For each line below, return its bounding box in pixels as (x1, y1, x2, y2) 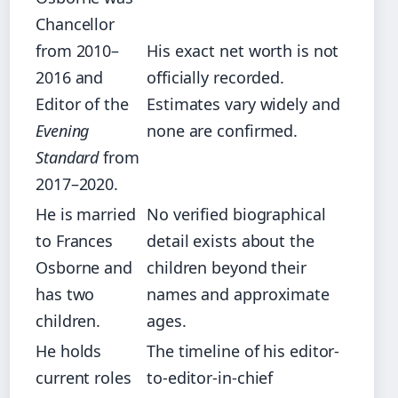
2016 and (36, 66, 104, 88)
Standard (36, 146, 99, 168)
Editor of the (36, 92, 129, 115)
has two (36, 283, 95, 305)
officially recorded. (147, 66, 284, 88)
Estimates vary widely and (147, 92, 340, 115)
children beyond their (147, 256, 306, 278)
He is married (36, 203, 136, 225)
